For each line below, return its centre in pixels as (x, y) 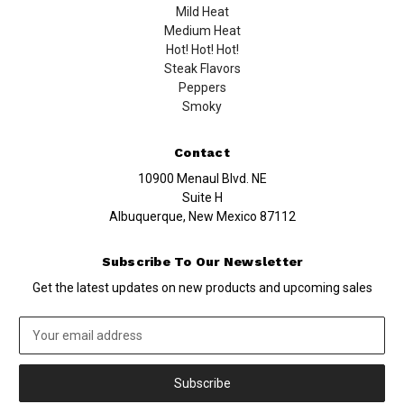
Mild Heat (202, 12)
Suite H (202, 197)
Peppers (202, 88)
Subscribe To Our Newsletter (202, 262)
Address (43, 345)
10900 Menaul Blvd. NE (202, 178)
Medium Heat (202, 31)
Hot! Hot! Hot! (202, 50)
